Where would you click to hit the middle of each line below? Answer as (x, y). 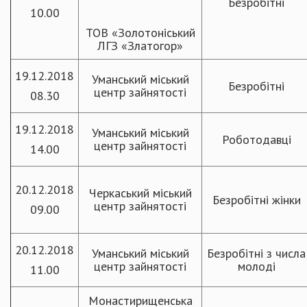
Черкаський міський (140, 193)
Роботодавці (256, 139)
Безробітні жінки (256, 200)
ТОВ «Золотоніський (140, 33)
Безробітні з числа (256, 253)
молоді (256, 266)
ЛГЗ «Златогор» (140, 46)
